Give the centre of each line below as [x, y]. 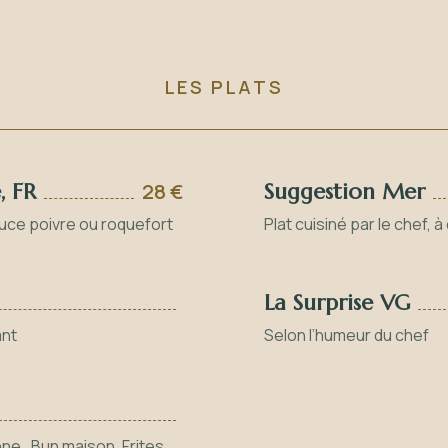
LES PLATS [224, 87]
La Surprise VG [337, 302]
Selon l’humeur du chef [346, 335]
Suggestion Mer [344, 191]
